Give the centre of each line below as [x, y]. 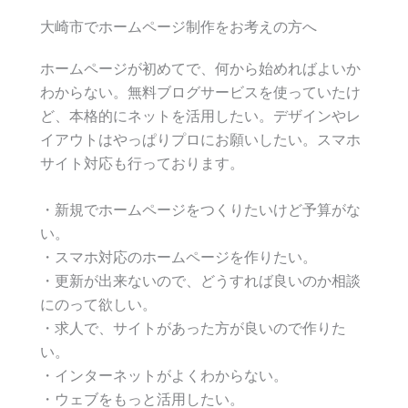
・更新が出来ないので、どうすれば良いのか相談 [200, 281]
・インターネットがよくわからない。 [164, 376]
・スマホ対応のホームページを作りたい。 [178, 257]
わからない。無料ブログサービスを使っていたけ [200, 92]
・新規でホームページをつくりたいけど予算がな [200, 210]
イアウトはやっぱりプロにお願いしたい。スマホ [200, 139]
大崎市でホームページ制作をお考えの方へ [178, 26]
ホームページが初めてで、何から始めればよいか [200, 68]
